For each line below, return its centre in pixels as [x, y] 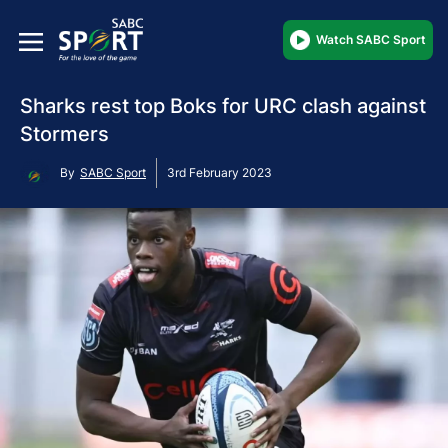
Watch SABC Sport [371, 39]
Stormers [64, 133]
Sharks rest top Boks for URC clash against [223, 105]
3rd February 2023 [219, 172]
